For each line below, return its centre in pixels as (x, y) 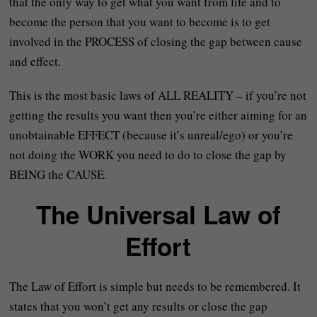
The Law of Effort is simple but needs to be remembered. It (155, 286)
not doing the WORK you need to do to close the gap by (148, 154)
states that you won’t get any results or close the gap (139, 306)
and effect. (35, 61)
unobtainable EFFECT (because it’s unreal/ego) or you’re (151, 134)
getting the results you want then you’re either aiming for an (158, 115)
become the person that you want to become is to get (140, 21)
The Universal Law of (158, 214)
